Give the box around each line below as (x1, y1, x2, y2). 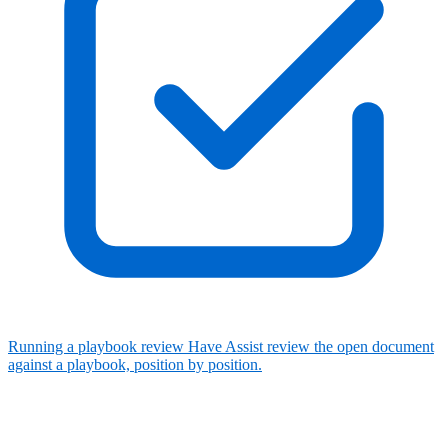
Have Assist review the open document (188, 338, 434, 356)
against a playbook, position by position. (8, 356, 262, 374)
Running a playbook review (8, 338, 184, 356)
